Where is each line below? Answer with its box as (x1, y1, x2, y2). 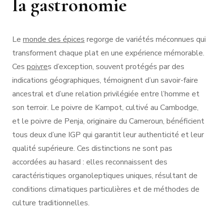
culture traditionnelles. (12, 197, 90, 208)
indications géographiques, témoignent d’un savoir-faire (12, 74, 198, 86)
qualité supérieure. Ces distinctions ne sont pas (12, 143, 172, 154)
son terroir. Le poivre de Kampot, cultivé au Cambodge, (12, 102, 199, 113)
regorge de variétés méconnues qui (85, 34, 206, 45)
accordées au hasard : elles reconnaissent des (12, 156, 167, 167)
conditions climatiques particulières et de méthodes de (12, 183, 200, 195)
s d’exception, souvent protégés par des (48, 61, 184, 72)
